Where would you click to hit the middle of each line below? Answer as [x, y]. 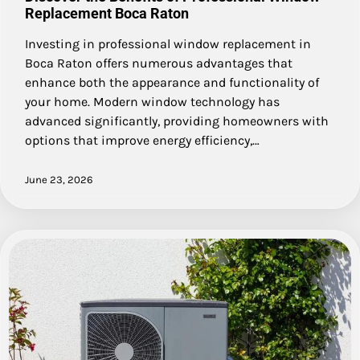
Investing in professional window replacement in [168, 44]
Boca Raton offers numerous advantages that [159, 63]
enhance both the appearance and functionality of [172, 83]
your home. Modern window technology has [152, 102]
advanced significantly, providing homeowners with [177, 121]
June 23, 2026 [59, 180]
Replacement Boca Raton [107, 14]
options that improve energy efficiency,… [142, 141]
